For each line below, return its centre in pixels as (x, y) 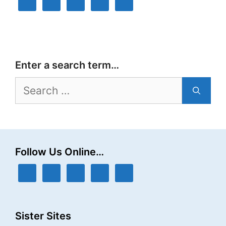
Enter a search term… (67, 65)
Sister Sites (43, 216)
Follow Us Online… (60, 152)
